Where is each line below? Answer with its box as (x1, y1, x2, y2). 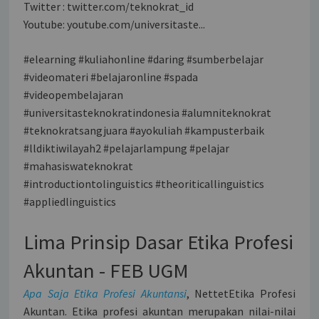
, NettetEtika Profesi (186, 286, 296, 300)
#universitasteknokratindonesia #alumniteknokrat (23, 105, 272, 120)
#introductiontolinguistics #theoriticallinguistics (23, 176, 265, 191)
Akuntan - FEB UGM (23, 257, 189, 283)
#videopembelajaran (23, 87, 124, 102)
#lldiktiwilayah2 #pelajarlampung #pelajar (23, 140, 230, 155)
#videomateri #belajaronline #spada (23, 69, 199, 84)
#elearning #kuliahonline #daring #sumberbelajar (23, 51, 264, 66)
